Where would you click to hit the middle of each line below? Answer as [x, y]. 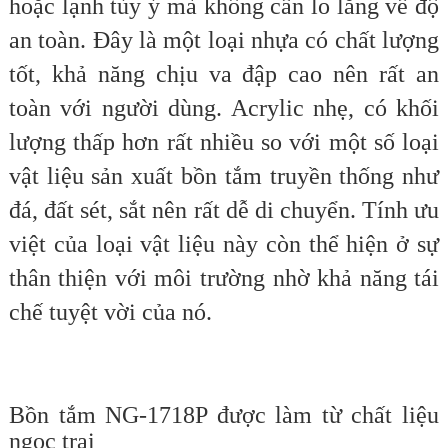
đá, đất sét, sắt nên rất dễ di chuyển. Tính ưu [224, 210]
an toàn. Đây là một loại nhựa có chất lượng [224, 40]
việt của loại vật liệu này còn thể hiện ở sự [224, 244]
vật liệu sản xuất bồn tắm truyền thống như [224, 176]
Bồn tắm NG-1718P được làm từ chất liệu [224, 415]
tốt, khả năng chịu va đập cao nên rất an [224, 74]
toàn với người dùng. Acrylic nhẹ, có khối [224, 108]
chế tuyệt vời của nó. [110, 312]
